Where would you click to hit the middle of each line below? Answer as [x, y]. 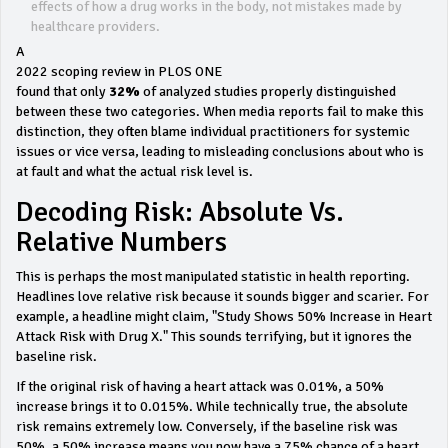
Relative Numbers [121, 242]
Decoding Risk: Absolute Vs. [180, 212]
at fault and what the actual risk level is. [134, 171]
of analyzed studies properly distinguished [268, 91]
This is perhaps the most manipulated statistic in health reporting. [213, 276]
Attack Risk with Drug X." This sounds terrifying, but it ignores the [214, 336]
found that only [62, 91]
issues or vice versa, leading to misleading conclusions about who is [220, 151]
